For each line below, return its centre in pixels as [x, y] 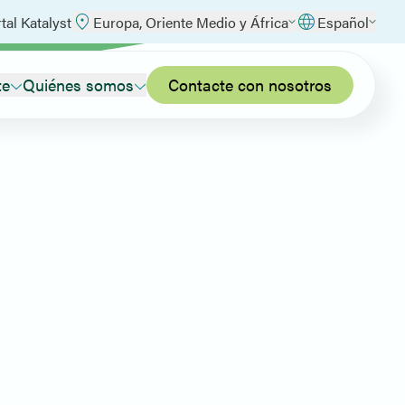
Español [343, 22]
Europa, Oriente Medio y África [191, 22]
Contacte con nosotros [250, 85]
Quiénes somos [78, 85]
